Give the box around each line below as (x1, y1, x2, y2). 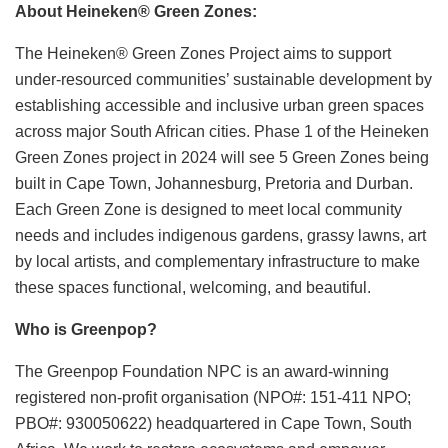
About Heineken (15, 2, 138, 20)
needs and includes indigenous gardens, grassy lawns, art (15, 226, 426, 244)
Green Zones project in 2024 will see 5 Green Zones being (15, 148, 429, 166)
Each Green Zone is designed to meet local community (15, 200, 402, 218)
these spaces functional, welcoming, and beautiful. (15, 278, 371, 296)
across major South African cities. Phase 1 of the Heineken (15, 122, 429, 140)
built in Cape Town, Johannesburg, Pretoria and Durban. (15, 174, 413, 192)
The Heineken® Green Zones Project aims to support (15, 44, 391, 62)
